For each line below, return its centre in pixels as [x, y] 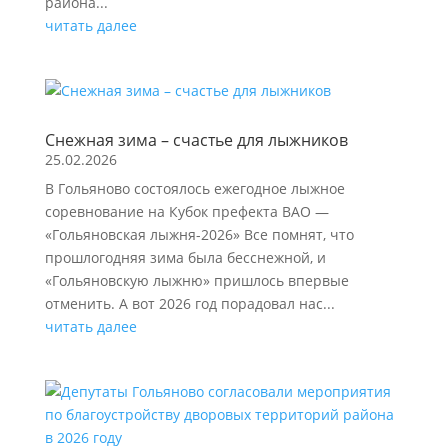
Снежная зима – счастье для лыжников [196, 140]
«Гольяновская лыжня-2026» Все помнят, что [199, 234]
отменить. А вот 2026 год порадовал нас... [189, 303]
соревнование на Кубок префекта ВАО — [186, 211]
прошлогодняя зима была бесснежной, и [185, 257]
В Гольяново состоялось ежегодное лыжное [194, 188]
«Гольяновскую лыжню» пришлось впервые [196, 280]
